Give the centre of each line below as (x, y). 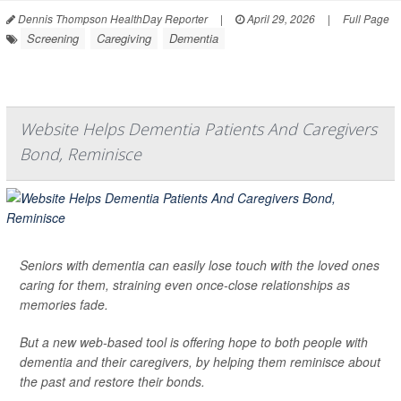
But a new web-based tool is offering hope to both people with (194, 341)
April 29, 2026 (280, 18)
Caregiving (124, 38)
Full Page (366, 18)
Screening (53, 38)
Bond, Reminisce (81, 154)
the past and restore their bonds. (112, 381)
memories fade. (64, 304)
